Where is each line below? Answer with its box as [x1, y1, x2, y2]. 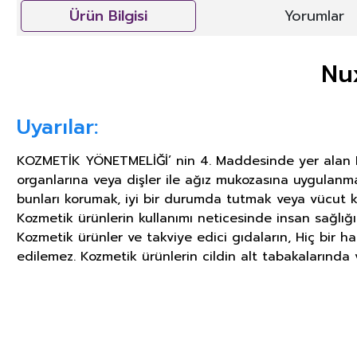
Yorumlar [284, 4, 344, 27]
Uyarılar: [17, 112, 98, 143]
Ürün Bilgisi [69, 4, 147, 27]
